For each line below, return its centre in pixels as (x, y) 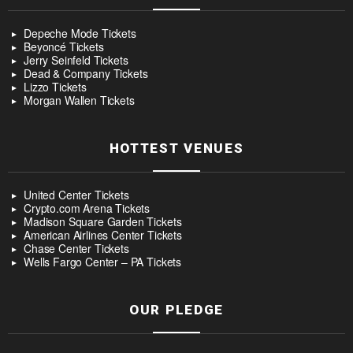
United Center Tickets (76, 195)
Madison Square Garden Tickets (103, 222)
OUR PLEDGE (176, 310)
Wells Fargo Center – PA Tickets (103, 262)
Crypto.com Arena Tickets (87, 208)
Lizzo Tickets (55, 87)
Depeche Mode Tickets (80, 33)
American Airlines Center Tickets (103, 235)
